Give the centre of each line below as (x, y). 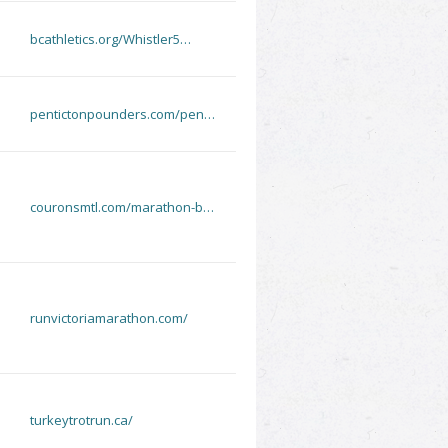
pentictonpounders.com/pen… (122, 114)
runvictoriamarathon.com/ (109, 318)
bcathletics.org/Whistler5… (110, 39)
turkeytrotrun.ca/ (81, 420)
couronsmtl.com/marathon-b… (122, 207)
